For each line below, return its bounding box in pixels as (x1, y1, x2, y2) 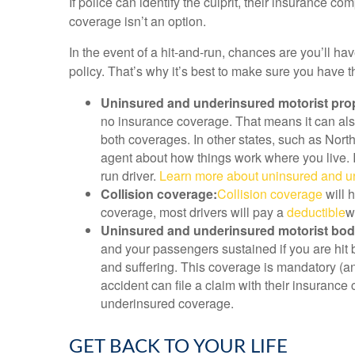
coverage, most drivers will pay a (101, 203, 287, 221)
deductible (287, 203, 345, 221)
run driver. (101, 166, 159, 185)
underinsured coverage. (101, 294, 234, 312)
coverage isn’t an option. (69, 12, 206, 30)
